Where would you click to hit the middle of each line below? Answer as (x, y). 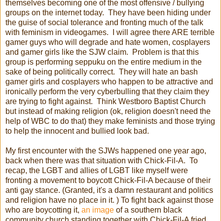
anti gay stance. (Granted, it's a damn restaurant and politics (109, 190)
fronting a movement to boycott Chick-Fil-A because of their (108, 181)
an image (98, 210)
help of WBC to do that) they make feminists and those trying (110, 121)
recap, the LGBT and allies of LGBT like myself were (97, 171)
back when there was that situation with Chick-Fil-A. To (102, 161)
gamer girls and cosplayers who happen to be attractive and (109, 82)
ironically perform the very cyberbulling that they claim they (107, 92)
